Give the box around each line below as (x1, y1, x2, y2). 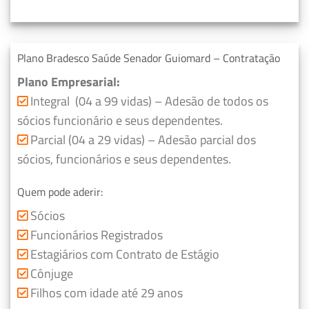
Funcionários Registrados (28, 225, 163, 244)
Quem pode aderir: (17, 183, 103, 200)
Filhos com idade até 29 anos (30, 283, 183, 302)
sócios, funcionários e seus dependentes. (17, 149, 231, 168)
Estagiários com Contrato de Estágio (30, 244, 219, 263)
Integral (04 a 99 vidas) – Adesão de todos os (30, 91, 268, 110)
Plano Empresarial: (17, 72, 120, 91)
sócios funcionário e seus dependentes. (17, 110, 223, 130)
